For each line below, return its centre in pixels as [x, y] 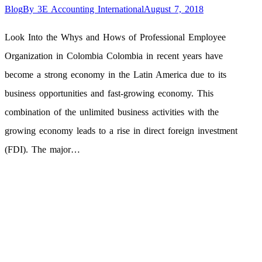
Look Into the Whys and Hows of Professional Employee [115, 37]
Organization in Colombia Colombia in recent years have [114, 56]
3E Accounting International [91, 9]
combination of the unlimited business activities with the [112, 112]
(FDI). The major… [42, 150]
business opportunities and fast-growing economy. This [109, 94]
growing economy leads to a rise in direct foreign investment [121, 131]
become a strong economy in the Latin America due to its [116, 75]
